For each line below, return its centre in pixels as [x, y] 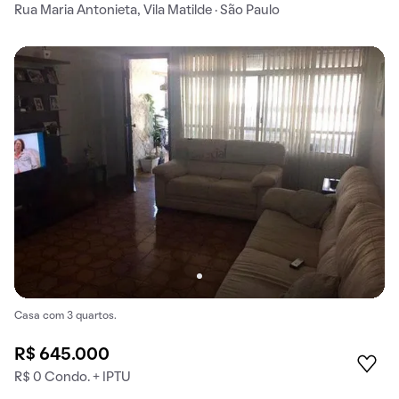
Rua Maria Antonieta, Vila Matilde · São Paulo [147, 10]
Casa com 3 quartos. [65, 317]
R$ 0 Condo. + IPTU [73, 377]
